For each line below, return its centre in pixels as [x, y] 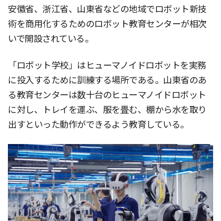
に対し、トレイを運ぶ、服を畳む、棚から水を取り [107, 110]
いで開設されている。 [51, 38]
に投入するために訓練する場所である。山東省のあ [107, 80]
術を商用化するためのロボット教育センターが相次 [107, 24]
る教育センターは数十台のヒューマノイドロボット [107, 95]
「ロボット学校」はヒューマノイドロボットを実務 [107, 65]
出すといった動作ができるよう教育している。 [98, 124]
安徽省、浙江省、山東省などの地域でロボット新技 [107, 9]
